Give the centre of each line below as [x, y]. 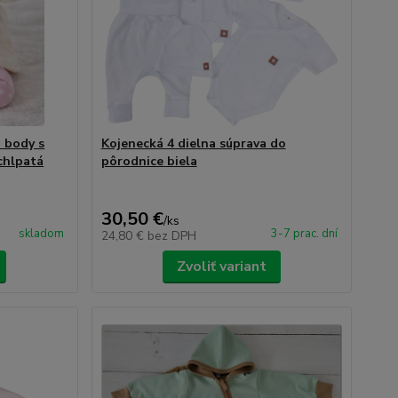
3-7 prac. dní [304, 234]
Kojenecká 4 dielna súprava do [193, 143]
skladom [41, 234]
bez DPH [171, 236]
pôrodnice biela [149, 161]
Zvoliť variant [221, 267]
